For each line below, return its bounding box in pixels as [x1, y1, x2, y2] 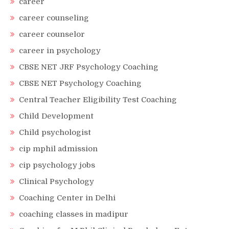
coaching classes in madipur [19, 209, 128, 219]
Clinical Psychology [19, 176, 94, 186]
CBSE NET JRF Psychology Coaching [19, 62, 158, 72]
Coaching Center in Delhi [19, 193, 116, 202]
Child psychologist [19, 127, 91, 137]
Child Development [19, 111, 94, 121]
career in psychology [19, 45, 101, 55]
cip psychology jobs [19, 160, 95, 170]
